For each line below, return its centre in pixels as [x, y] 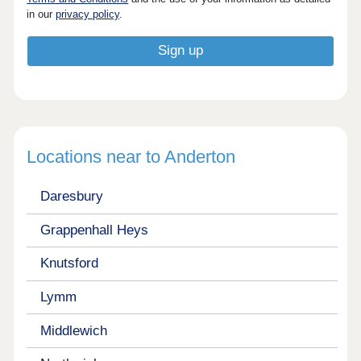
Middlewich [73, 330]
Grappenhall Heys [94, 230]
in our [41, 15]
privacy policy [88, 15]
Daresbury [71, 197]
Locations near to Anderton [131, 157]
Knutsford [69, 263]
